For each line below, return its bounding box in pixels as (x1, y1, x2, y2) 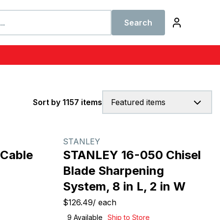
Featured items (111, 97, 165, 107)
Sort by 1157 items (33, 97, 102, 107)
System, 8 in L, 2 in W (63, 179, 186, 193)
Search (124, 18, 152, 27)
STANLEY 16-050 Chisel (63, 148, 201, 162)
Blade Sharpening (63, 164, 164, 178)
